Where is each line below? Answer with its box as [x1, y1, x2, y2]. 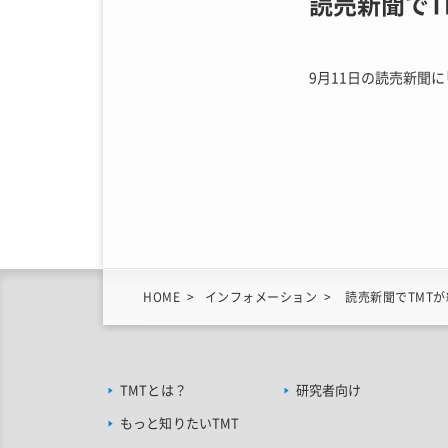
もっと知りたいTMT [120, 413, 240, 432]
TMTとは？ [120, 380, 187, 399]
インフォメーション [204, 288, 317, 306]
